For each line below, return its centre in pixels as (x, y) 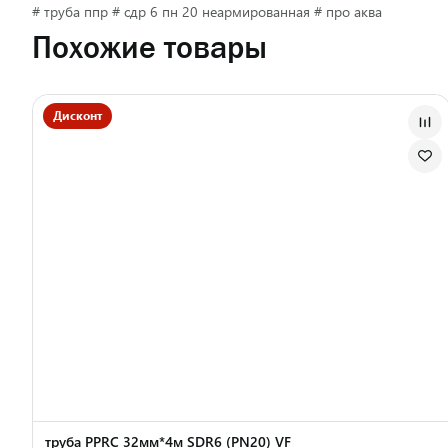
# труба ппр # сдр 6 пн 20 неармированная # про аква (207, 11)
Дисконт (77, 115)
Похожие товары (149, 47)
